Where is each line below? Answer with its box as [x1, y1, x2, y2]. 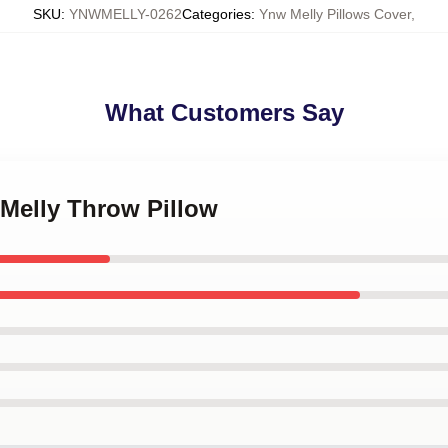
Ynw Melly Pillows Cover [259, 6, 411, 22]
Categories [182, 6, 251, 22]
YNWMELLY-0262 [69, 6, 182, 22]
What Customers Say [104, 99, 344, 126]
